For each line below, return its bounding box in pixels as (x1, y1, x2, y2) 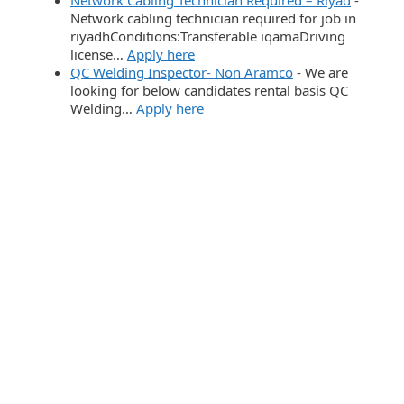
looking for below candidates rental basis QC (70, 80, 348, 99)
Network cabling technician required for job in (70, 8, 356, 27)
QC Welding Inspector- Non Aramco (70, 62, 293, 81)
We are (305, 62, 348, 81)
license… (70, 44, 127, 63)
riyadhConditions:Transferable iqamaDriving (70, 26, 345, 45)
